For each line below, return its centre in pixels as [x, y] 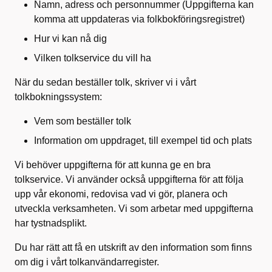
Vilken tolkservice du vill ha [93, 58]
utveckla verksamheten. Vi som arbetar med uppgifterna [134, 209]
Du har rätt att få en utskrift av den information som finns [133, 247]
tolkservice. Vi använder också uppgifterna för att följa [129, 179]
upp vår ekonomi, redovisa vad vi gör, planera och [121, 194]
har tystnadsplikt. [51, 223]
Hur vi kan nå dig [70, 39]
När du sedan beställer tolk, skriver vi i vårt [105, 82]
